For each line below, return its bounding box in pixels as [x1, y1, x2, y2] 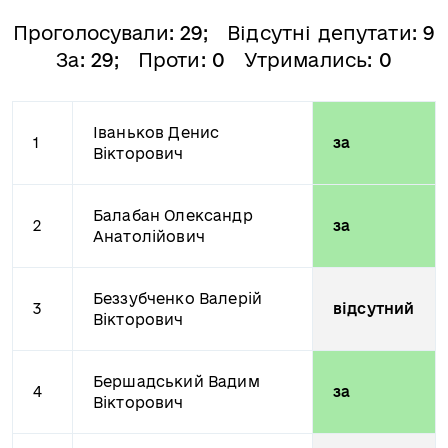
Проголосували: [12, 22, 181, 44]
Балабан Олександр [93, 207, 253, 224]
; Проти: [114, 49, 212, 71]
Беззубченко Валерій [93, 290, 263, 307]
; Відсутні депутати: [203, 22, 424, 44]
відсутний [333, 300, 415, 317]
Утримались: [225, 49, 379, 71]
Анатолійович [93, 228, 205, 245]
